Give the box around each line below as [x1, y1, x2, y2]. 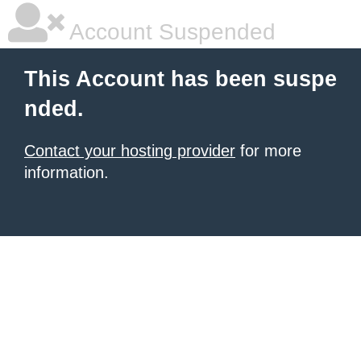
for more [235, 142, 301, 160]
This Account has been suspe [24, 67, 337, 91]
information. [24, 164, 109, 181]
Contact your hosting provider [24, 142, 235, 160]
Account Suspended [64, 19, 276, 44]
